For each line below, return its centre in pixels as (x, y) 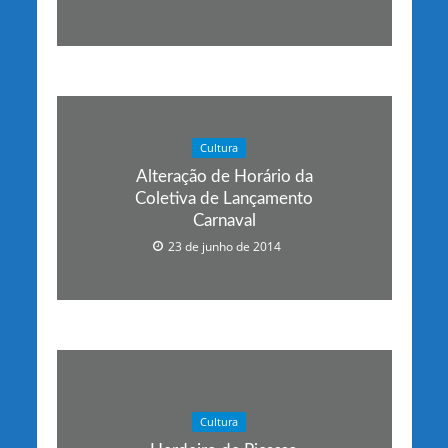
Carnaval (224, 220)
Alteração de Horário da (224, 176)
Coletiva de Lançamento (224, 198)
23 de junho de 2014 (224, 246)
